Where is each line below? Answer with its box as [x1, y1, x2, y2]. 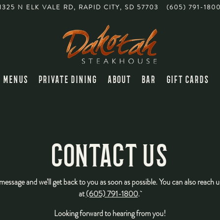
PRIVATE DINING [39, 74, 98, 84]
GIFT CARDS [167, 74, 210, 84]
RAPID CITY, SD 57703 [78, 3, 159, 12]
